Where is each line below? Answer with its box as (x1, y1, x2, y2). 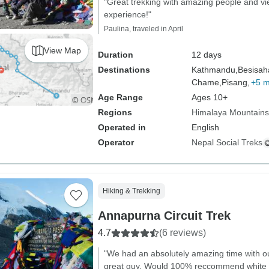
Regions (97, 107, 132, 117)
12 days (191, 50, 222, 59)
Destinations (97, 65, 150, 74)
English (191, 122, 219, 132)
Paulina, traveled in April (103, 25, 183, 33)
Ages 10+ (191, 92, 228, 102)
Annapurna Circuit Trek (97, 209, 231, 222)
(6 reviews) (159, 228, 206, 238)
